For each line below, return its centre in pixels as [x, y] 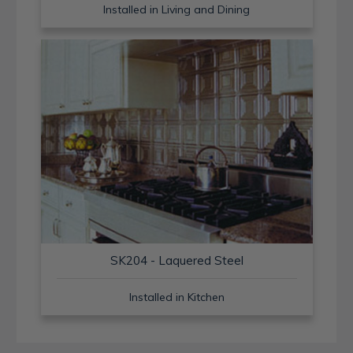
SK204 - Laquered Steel [176, 260]
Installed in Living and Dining [176, 10]
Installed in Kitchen [176, 297]
